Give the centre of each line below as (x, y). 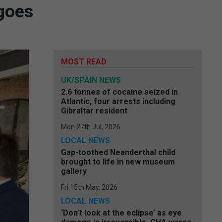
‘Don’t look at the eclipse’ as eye (121, 213)
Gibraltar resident (94, 111)
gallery (74, 171)
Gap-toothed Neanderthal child (118, 152)
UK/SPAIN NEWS (91, 80)
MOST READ (84, 62)
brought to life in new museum (118, 162)
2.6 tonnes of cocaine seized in (119, 92)
